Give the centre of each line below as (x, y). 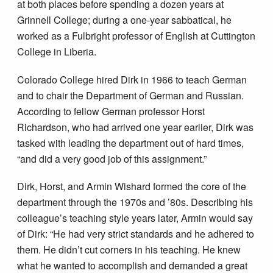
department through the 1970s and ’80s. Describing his (135, 202)
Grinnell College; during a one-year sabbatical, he (125, 20)
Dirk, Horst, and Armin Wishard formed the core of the (132, 186)
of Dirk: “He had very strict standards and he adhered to (136, 234)
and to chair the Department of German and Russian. (131, 95)
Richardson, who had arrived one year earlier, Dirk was (136, 127)
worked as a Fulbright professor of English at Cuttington (136, 36)
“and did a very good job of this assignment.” (112, 158)
